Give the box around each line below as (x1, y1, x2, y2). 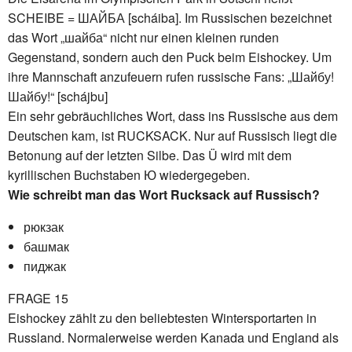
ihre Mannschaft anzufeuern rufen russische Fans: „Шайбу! (8, 67, 334, 86)
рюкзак (24, 217, 64, 236)
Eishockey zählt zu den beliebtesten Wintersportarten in (8, 308, 317, 327)
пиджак (24, 256, 66, 275)
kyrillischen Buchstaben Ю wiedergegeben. (8, 165, 250, 184)
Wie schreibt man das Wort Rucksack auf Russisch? (8, 185, 320, 203)
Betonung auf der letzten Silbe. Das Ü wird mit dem (8, 145, 291, 164)
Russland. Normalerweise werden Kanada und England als (8, 328, 339, 346)
